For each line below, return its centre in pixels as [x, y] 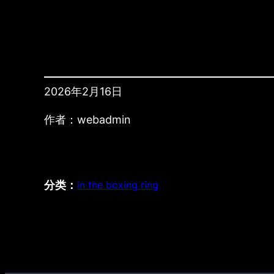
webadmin [104, 120]
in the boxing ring [118, 185]
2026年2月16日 [83, 92]
